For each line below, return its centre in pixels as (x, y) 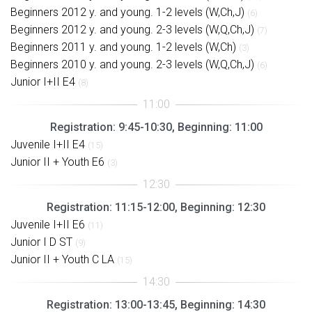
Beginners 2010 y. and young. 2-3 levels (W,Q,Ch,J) (132, 64)
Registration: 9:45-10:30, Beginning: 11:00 (156, 127)
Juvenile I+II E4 (48, 144)
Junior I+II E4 (43, 81)
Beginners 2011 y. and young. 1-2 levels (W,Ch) (123, 47)
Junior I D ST (41, 242)
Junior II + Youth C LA (62, 259)
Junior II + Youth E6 (57, 162)
